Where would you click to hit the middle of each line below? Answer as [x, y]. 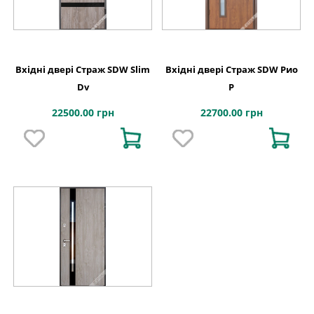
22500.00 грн [83, 113]
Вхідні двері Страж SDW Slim [83, 70]
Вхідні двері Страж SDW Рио [231, 70]
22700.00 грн [231, 113]
